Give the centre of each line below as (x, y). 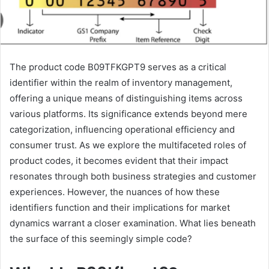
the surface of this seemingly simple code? (101, 239)
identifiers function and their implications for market (120, 208)
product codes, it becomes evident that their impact (119, 161)
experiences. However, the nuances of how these (115, 192)
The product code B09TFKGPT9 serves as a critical (118, 67)
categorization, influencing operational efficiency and (122, 130)
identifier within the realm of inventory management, (121, 83)
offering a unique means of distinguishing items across (126, 98)
